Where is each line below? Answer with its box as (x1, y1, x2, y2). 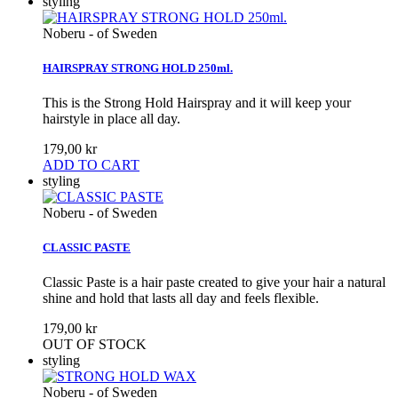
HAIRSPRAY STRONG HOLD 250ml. (43, 60, 233, 75)
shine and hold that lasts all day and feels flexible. (43, 291, 319, 306)
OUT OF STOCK (43, 337, 147, 353)
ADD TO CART (43, 156, 139, 172)
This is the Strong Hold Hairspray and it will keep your (43, 94, 351, 110)
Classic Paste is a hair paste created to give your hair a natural (43, 275, 386, 291)
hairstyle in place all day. (43, 110, 180, 126)
